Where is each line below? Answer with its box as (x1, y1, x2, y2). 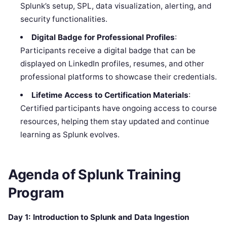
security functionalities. (20, 14, 108, 24)
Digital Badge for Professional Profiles (31, 32, 175, 42)
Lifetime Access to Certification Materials (31, 90, 188, 100)
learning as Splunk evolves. (20, 129, 120, 139)
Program (8, 184, 65, 202)
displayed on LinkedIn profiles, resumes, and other (20, 58, 205, 68)
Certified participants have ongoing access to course (20, 103, 217, 113)
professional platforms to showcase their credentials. (20, 71, 217, 82)
